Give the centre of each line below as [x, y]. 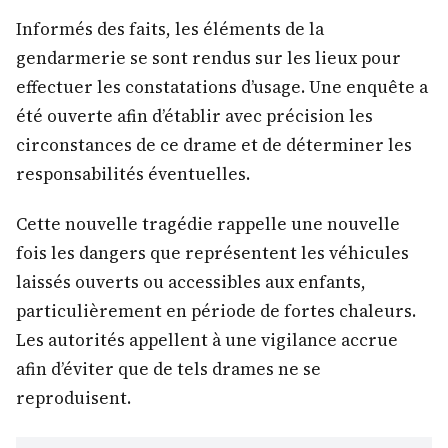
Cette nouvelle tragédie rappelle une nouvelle [208, 224]
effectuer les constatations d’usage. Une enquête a [222, 86]
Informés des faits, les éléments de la [170, 28]
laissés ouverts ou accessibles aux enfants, [191, 282]
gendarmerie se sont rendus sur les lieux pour [208, 57]
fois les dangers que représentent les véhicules [212, 253]
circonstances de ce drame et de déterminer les [214, 144]
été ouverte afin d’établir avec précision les [194, 115]
